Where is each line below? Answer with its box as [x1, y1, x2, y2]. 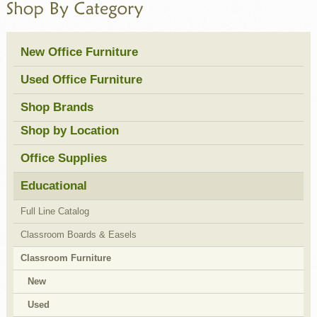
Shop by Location [20, 123, 119, 137]
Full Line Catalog [20, 205, 89, 217]
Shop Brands [20, 100, 93, 114]
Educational [20, 178, 87, 192]
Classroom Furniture [20, 252, 111, 263]
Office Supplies [20, 151, 107, 165]
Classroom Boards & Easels [20, 229, 137, 240]
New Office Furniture [20, 45, 138, 59]
